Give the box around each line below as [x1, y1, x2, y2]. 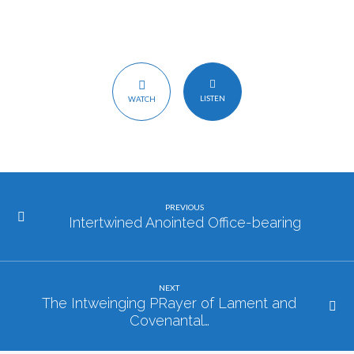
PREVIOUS [165, 201, 205, 212]
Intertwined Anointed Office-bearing [68, 214, 301, 232]
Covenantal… [129, 312, 209, 330]
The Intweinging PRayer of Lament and [42, 295, 297, 312]
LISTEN [199, 93, 225, 104]
